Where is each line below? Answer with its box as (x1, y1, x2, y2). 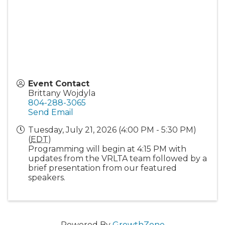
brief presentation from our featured (28, 163, 177, 173)
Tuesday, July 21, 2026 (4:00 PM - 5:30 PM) (28, 125, 196, 135)
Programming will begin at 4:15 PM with (28, 144, 186, 154)
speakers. (28, 172, 65, 182)
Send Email (28, 107, 73, 117)
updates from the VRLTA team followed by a (28, 153, 207, 163)
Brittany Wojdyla (28, 88, 95, 98)
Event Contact (28, 78, 89, 88)
